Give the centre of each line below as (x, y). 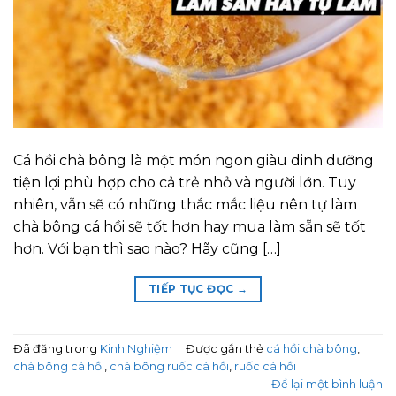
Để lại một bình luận (327, 385)
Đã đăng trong (57, 349)
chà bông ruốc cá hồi (169, 367)
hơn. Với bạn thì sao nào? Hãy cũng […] (147, 248)
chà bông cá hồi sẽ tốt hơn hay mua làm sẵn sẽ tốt (190, 226)
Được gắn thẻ (226, 349)
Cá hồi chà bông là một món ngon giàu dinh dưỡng (194, 160)
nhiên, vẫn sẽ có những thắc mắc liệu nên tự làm (185, 204)
